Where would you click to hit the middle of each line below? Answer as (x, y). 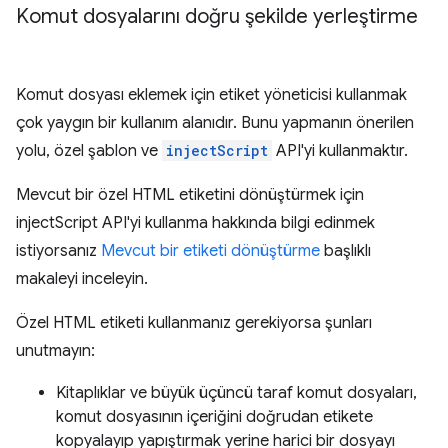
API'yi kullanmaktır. (340, 150)
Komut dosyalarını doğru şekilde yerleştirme (217, 16)
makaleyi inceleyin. (82, 278)
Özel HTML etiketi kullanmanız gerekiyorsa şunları (194, 322)
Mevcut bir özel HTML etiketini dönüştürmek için (190, 194)
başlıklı (345, 250)
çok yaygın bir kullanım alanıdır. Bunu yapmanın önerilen (215, 122)
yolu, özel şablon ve (89, 150)
